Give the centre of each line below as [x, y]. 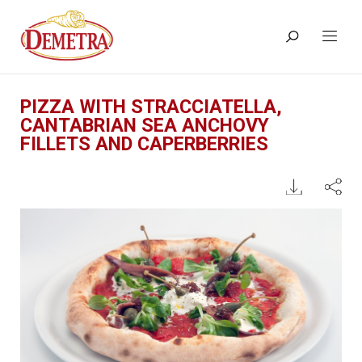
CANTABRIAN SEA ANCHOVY [145, 125]
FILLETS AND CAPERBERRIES [144, 144]
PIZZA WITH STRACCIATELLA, [151, 107]
